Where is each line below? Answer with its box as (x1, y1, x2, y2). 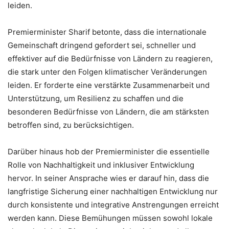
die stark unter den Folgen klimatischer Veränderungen (8, 67, 207, 77)
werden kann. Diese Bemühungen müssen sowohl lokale (8, 213, 213, 223)
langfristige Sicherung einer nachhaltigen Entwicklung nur (8, 187, 218, 197)
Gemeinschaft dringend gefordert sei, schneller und (8, 40, 196, 51)
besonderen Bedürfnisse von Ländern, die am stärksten (8, 107, 209, 117)
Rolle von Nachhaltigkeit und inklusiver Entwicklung (8, 160, 194, 170)
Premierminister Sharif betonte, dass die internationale (8, 27, 207, 37)
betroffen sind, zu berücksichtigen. (8, 120, 134, 130)
